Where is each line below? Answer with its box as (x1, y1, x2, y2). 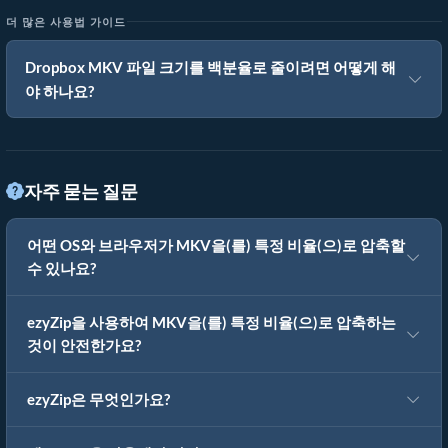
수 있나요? (27, 260, 96, 278)
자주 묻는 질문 (24, 180, 138, 203)
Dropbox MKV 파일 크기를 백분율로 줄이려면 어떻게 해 (25, 58, 396, 77)
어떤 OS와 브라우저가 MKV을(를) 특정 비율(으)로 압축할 (27, 237, 405, 255)
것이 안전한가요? (27, 337, 141, 355)
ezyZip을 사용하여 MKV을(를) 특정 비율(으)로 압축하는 (27, 314, 396, 332)
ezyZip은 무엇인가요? (27, 391, 170, 409)
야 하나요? (25, 82, 94, 101)
